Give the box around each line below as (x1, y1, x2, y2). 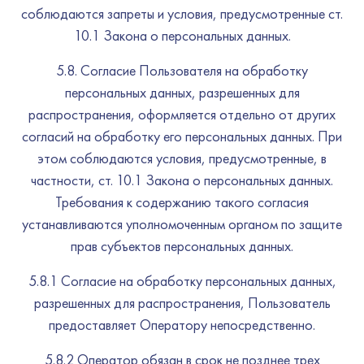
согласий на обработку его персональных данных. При (22, 127, 342, 145)
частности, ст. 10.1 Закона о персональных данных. (31, 171, 333, 189)
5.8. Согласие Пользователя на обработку (56, 61, 308, 80)
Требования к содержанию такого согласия (55, 193, 309, 211)
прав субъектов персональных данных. (71, 236, 293, 255)
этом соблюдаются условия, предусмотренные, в (37, 149, 327, 167)
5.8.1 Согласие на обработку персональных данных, (28, 271, 336, 290)
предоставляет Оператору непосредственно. (49, 315, 315, 334)
